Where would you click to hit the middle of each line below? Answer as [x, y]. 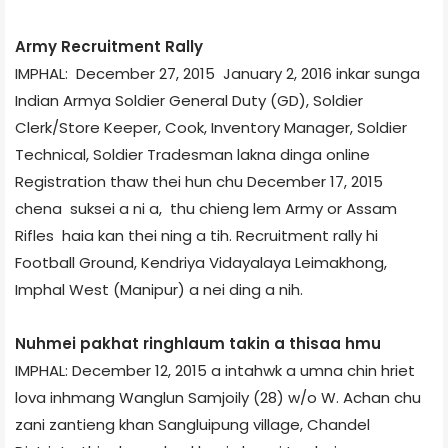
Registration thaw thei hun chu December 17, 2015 [199, 181]
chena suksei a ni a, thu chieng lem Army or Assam [206, 208]
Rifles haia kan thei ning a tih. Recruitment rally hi [196, 235]
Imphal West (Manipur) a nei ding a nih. [159, 289]
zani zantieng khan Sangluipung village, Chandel [192, 424]
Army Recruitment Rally [109, 46]
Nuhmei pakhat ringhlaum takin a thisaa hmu [198, 343]
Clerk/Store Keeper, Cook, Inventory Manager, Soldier [211, 127]
